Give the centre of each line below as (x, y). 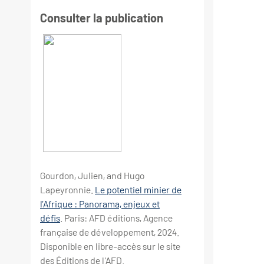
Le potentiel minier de (138, 190)
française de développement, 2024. (110, 232)
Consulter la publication (102, 18)
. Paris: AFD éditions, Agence (116, 218)
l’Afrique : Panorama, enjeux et (100, 204)
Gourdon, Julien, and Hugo (92, 176)
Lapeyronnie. (67, 190)
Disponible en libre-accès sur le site (110, 246)
